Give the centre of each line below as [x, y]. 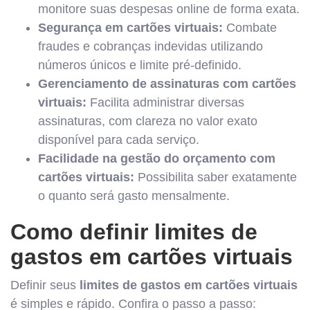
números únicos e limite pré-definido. [140, 65]
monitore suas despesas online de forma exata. [169, 9]
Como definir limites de [134, 231]
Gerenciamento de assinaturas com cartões [167, 83]
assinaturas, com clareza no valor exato [148, 121]
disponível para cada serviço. [119, 139]
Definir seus [45, 285]
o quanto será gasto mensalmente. [134, 195]
